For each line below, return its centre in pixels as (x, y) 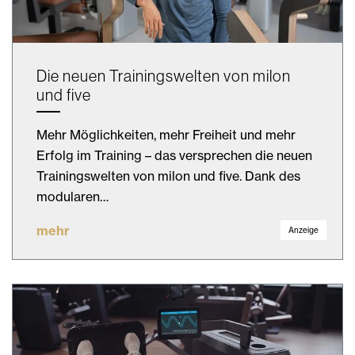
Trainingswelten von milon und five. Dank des (168, 176)
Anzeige (303, 230)
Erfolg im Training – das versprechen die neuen (174, 155)
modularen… (73, 196)
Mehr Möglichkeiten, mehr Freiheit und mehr (166, 134)
